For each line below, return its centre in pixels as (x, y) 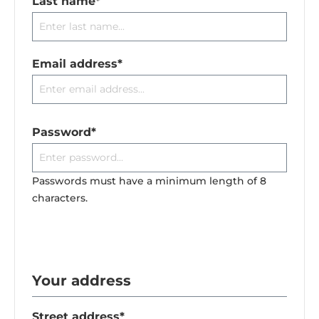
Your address (82, 281)
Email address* (77, 64)
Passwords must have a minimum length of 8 (149, 181)
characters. (60, 198)
